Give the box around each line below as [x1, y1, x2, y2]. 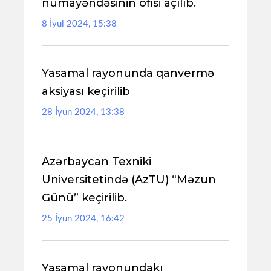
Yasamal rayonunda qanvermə [42, 67, 214, 80]
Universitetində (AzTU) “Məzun [42, 173, 216, 186]
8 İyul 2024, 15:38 [42, 19, 117, 28]
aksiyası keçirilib [42, 85, 130, 98]
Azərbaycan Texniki [42, 155, 151, 168]
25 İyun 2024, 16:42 [42, 214, 125, 223]
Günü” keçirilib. [42, 191, 127, 204]
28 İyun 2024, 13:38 [42, 108, 125, 117]
